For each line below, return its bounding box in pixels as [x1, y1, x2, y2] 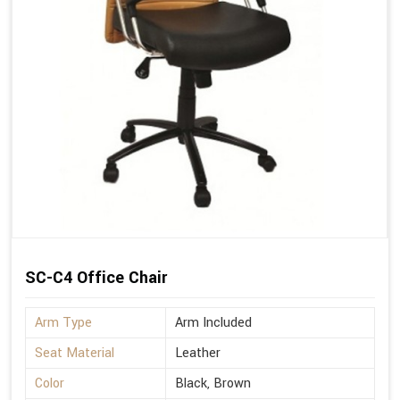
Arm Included [175, 313, 252, 333]
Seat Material [35, 344, 114, 363]
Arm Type [35, 313, 92, 333]
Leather [175, 344, 221, 363]
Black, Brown [175, 374, 251, 394]
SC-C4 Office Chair [25, 266, 167, 289]
